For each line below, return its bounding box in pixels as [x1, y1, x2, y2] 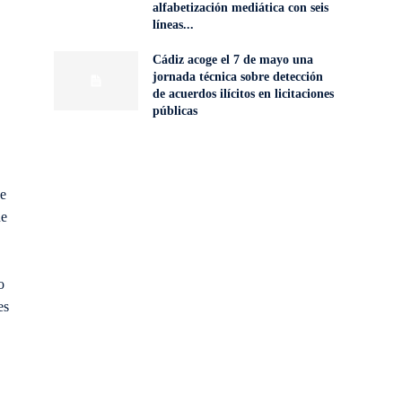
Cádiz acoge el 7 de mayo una [152, 53, 313, 67]
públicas [152, 104, 197, 118]
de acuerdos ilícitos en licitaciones [152, 87, 334, 101]
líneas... [152, 18, 194, 32]
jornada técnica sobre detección [152, 70, 323, 84]
